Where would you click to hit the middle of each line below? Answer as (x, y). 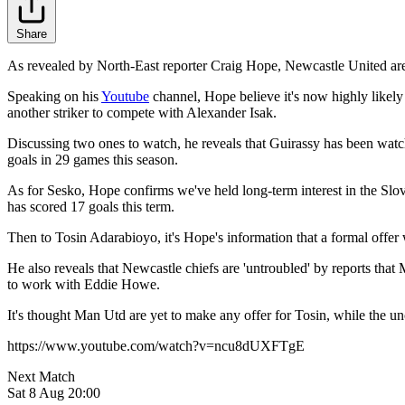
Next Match (41, 377)
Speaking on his (54, 97)
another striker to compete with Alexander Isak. (142, 113)
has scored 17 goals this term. (91, 207)
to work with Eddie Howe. (84, 285)
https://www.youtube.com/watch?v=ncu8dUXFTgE (156, 346)
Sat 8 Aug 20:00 (54, 393)
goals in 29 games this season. (93, 160)
